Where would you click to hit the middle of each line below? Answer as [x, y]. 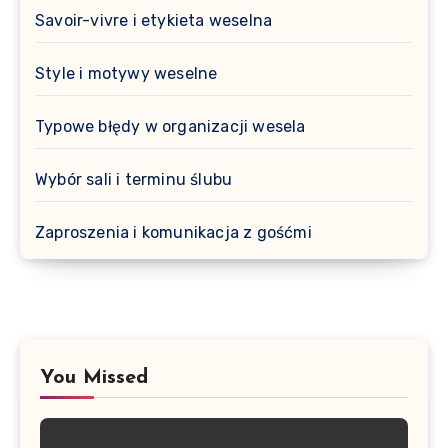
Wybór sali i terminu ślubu [134, 179]
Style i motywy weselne [126, 73]
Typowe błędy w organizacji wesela [170, 126]
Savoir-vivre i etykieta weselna [154, 20]
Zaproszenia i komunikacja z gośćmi [173, 232]
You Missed [94, 377]
